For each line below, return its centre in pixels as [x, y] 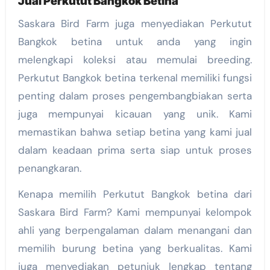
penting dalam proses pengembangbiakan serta [135, 96]
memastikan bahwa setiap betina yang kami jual [135, 132]
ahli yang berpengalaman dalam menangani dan [135, 230]
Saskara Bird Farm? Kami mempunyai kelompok [135, 212]
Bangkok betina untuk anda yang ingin [135, 41]
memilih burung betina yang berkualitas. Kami [135, 248]
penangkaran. [49, 168]
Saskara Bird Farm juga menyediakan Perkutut [135, 23]
